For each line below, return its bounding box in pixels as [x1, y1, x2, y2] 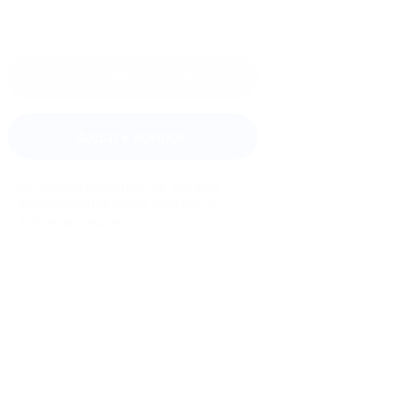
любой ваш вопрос [18, 214, 133, 229]
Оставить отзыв [72, 66, 193, 86]
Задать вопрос [76, 126, 189, 146]
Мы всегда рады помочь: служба [18, 178, 218, 193]
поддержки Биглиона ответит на [18, 196, 218, 211]
